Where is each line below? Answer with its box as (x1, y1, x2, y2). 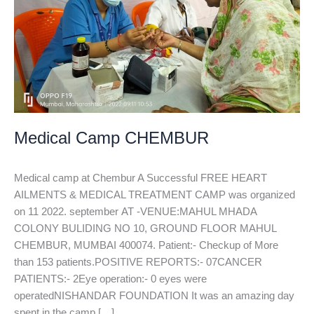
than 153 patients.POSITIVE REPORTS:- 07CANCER (14, 256, 262, 268)
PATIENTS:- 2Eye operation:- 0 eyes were (14, 273, 207, 285)
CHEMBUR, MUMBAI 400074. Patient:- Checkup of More (14, 239, 278, 251)
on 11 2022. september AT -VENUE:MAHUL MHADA (14, 205, 257, 217)
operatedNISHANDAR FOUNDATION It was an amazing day (14, 289, 294, 301)
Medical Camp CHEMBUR (14, 129, 209, 148)
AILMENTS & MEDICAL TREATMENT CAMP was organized (14, 189, 295, 200)
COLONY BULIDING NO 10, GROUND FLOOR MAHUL (14, 222, 276, 234)
